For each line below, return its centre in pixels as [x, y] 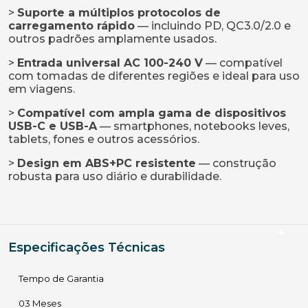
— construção [236, 163]
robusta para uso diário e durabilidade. [115, 176]
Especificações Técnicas [87, 247]
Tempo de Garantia [61, 278]
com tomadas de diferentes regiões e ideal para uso [154, 76]
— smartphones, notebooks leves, [193, 126]
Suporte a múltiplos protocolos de [119, 13]
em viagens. [42, 89]
